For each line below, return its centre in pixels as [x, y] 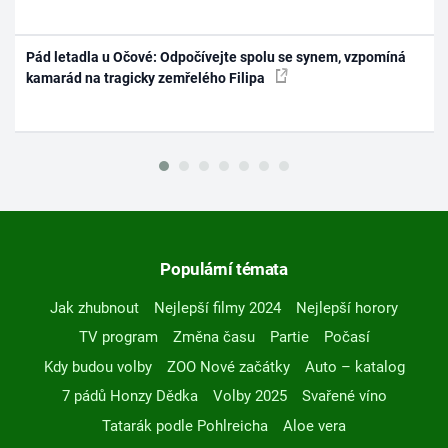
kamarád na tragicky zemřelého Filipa [147, 77]
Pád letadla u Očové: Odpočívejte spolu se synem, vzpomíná [216, 56]
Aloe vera [314, 425]
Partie [289, 337]
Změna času [213, 337]
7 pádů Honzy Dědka [129, 396]
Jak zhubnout [94, 307]
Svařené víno [344, 396]
